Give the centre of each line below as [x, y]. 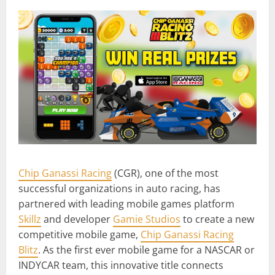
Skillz [30, 219]
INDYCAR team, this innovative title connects [121, 265]
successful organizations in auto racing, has [119, 188]
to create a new [217, 219]
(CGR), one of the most [165, 173]
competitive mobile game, [79, 234]
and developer [77, 219]
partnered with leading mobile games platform [126, 203]
